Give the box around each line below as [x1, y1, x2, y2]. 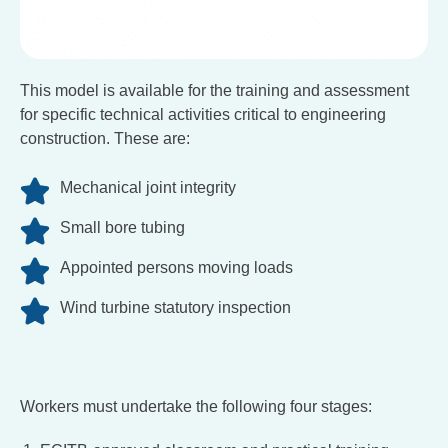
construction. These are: [20, 130, 190, 148]
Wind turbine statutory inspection [60, 299, 291, 317]
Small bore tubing [60, 219, 185, 237]
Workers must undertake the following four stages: [20, 398, 372, 416]
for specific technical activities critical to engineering [20, 106, 386, 124]
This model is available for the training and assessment [20, 82, 409, 100]
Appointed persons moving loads [60, 259, 293, 277]
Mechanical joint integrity [60, 179, 236, 197]
